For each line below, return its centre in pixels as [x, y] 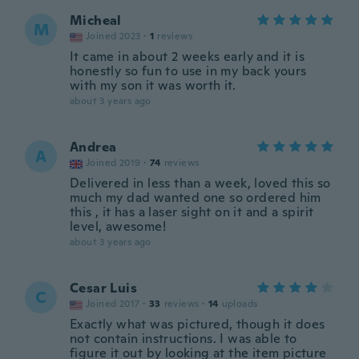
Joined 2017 [113, 304]
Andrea [93, 147]
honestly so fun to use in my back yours [188, 71]
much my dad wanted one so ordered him [196, 198]
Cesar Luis [103, 288]
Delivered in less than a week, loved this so [200, 183]
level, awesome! [118, 226]
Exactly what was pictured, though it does [198, 324]
